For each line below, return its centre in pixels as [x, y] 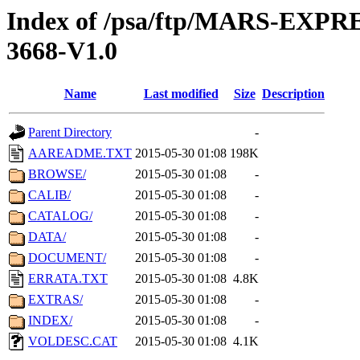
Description [293, 94]
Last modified [181, 94]
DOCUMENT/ [67, 258]
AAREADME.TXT [80, 153]
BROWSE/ [57, 174]
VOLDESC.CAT [73, 342]
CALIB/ [49, 195]
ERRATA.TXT [68, 279]
